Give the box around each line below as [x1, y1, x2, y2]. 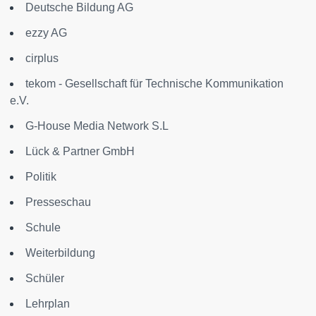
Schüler [25, 272, 64, 284]
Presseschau [25, 195, 91, 208]
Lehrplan [25, 297, 70, 310]
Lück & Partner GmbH [25, 145, 135, 157]
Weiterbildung [25, 246, 95, 259]
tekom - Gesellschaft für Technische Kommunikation [25, 77, 284, 90]
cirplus [25, 51, 59, 64]
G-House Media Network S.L [25, 119, 169, 132]
